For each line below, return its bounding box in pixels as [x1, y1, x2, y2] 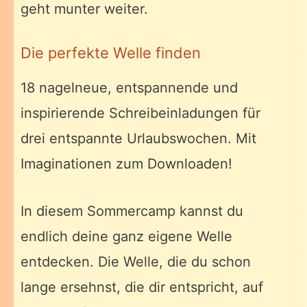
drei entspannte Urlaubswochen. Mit [21, 130, 256, 147]
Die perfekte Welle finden [21, 43, 201, 62]
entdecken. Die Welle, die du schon [21, 253, 251, 270]
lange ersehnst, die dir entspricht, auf [21, 278, 263, 295]
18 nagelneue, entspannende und [21, 79, 238, 96]
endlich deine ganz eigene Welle [21, 228, 232, 245]
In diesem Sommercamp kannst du [21, 202, 243, 219]
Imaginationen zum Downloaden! [21, 155, 232, 172]
